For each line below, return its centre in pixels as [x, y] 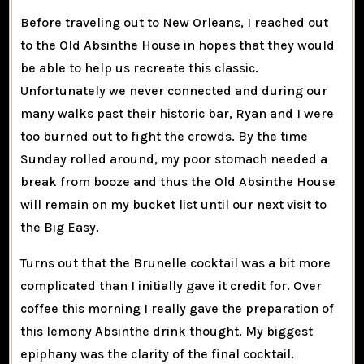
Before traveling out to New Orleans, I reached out [175, 22]
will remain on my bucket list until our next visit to [174, 204]
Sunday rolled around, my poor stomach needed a [174, 158]
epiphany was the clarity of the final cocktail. [158, 353]
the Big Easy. [60, 227]
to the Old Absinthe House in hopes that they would [178, 45]
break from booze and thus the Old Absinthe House [178, 181]
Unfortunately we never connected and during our [174, 90]
